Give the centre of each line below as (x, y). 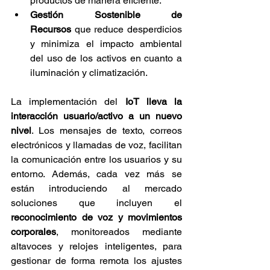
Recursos (51, 30)
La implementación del (68, 102)
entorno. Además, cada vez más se (96, 174)
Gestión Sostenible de (106, 15)
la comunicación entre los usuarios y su (96, 160)
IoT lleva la (154, 102)
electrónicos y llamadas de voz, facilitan (96, 145)
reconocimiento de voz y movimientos (96, 218)
